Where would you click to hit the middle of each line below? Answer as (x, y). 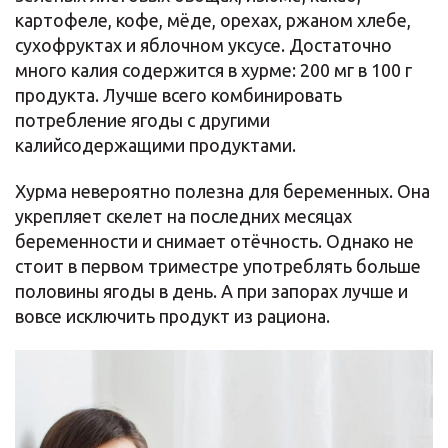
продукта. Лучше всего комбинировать (178, 95)
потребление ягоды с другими (142, 120)
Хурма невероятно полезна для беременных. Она (222, 191)
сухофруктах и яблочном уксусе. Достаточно (203, 45)
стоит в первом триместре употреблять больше (218, 266)
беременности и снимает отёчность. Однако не (214, 241)
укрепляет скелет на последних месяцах (183, 216)
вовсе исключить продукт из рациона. (172, 316)
